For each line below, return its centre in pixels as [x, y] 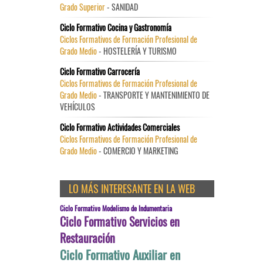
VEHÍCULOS [77, 107]
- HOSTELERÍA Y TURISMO [137, 51]
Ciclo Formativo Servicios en [120, 221]
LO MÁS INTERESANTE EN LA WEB [132, 188]
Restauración [87, 238]
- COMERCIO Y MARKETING [137, 151]
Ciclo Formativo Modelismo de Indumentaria [116, 208]
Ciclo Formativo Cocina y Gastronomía [116, 27]
